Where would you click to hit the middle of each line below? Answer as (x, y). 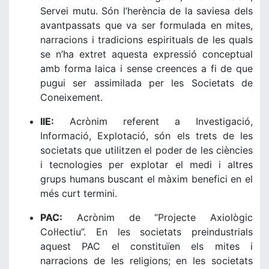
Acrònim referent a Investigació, (153, 121)
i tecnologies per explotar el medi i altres (147, 165)
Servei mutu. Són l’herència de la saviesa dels (147, 11)
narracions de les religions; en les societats (147, 261)
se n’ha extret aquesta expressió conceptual (147, 54)
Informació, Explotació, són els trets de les (147, 136)
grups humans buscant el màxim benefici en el (147, 179)
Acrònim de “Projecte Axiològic (158, 217)
